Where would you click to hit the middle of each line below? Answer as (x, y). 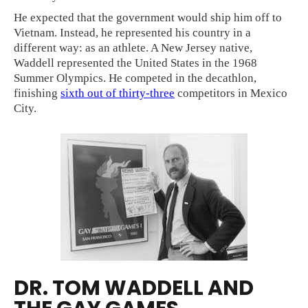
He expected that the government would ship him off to (148, 18)
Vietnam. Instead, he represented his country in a (132, 33)
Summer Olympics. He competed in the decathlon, (135, 78)
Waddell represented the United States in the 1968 (135, 63)
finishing (37, 93)
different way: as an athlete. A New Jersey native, (133, 48)
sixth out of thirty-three (118, 93)
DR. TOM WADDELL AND (134, 288)
